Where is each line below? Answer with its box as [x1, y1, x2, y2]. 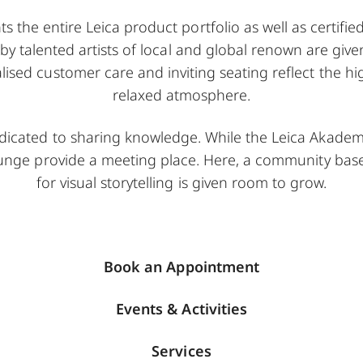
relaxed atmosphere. [112, 85, 251, 105]
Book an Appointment [104, 257, 259, 277]
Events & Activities [116, 299, 247, 319]
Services [152, 341, 211, 361]
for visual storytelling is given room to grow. [36, 173, 327, 193]
